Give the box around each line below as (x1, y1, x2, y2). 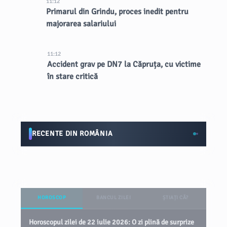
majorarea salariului (46, 19, 117, 29)
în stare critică (47, 71, 98, 82)
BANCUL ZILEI (96, 195, 131, 201)
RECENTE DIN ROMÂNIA (32, 129, 113, 138)
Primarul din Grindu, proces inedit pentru (46, 7, 189, 17)
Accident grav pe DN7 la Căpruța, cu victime (47, 59, 201, 69)
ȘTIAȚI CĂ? (162, 195, 188, 201)
